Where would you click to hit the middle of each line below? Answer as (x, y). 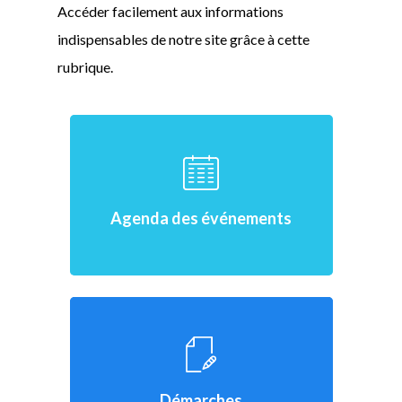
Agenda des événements (201, 218)
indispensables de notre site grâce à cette (184, 39)
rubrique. (86, 66)
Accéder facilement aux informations (171, 11)
